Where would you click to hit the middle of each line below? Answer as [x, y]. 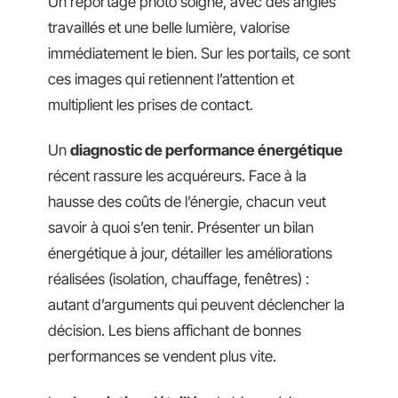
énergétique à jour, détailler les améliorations [190, 253]
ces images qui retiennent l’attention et [171, 79]
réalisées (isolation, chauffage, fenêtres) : [179, 279]
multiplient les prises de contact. [151, 104]
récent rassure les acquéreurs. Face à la [177, 176]
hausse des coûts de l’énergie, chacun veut [187, 202]
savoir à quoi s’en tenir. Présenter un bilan [181, 227]
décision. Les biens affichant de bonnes [175, 330]
